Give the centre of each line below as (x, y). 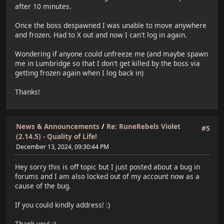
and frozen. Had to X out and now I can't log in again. (101, 34)
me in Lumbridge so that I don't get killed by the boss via (107, 63)
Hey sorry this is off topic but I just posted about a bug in (107, 166)
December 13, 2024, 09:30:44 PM (62, 147)
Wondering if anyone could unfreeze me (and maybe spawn (111, 53)
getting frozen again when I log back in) (79, 72)
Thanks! (27, 91)
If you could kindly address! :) (62, 204)
